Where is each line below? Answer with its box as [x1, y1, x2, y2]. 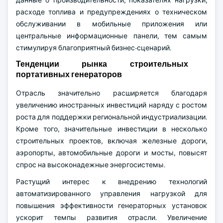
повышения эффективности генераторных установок [16, 201, 207, 210]
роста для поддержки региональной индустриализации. [16, 112, 207, 121]
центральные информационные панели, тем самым [16, 31, 207, 40]
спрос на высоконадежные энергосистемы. [16, 160, 165, 169]
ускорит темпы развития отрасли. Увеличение [16, 213, 207, 222]
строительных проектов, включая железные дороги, [16, 136, 207, 145]
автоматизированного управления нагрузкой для [16, 189, 207, 198]
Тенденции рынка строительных [16, 59, 188, 69]
